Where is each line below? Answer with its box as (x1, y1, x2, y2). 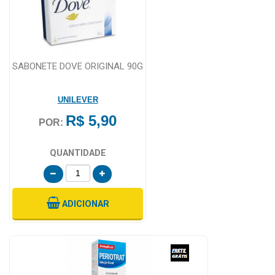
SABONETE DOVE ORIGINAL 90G (12, 60, 143, 72)
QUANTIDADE (49, 147, 106, 158)
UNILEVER (57, 95, 98, 104)
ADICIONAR (61, 198, 109, 209)
